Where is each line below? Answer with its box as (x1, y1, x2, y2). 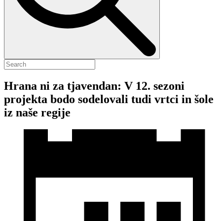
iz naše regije (4, 106, 71, 119)
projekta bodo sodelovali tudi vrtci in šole (4, 92, 214, 106)
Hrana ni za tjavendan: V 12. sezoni (4, 79, 184, 92)
